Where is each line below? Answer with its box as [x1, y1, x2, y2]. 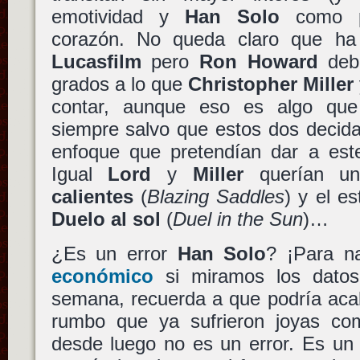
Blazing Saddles [146, 186, 285, 208]
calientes [51, 186, 133, 208]
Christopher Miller [187, 73, 354, 96]
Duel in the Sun [172, 208, 303, 231]
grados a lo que [51, 73, 188, 96]
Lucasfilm [51, 51, 141, 73]
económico [51, 265, 153, 288]
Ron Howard [198, 51, 318, 73]
